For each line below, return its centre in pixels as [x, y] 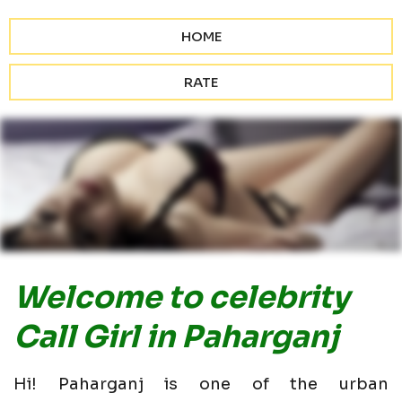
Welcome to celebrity [181, 298]
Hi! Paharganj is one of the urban [201, 385]
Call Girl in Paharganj [176, 337]
